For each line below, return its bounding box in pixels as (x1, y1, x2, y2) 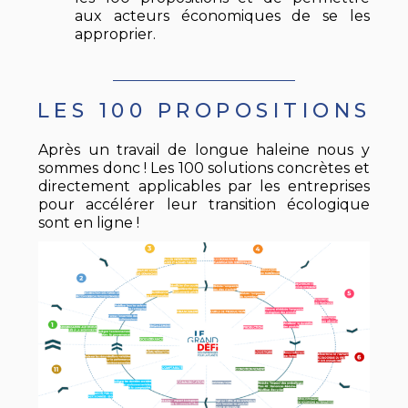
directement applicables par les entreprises (38, 178, 370, 196)
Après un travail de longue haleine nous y (38, 141, 370, 159)
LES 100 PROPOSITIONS (36, 98, 372, 124)
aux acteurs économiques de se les (75, 7, 370, 25)
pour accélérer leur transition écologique (38, 196, 370, 214)
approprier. (75, 25, 157, 44)
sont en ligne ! (38, 214, 140, 232)
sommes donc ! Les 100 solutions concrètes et (38, 159, 370, 178)
